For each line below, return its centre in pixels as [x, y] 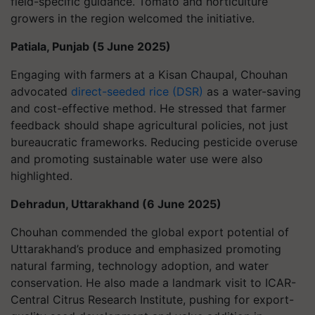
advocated [41, 91]
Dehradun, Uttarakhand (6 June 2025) [116, 204]
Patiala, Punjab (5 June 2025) [91, 46]
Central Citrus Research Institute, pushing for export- [152, 300]
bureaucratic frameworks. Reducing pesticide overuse [154, 142]
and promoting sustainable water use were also [137, 159]
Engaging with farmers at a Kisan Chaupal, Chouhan [149, 75]
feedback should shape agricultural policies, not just [149, 125]
